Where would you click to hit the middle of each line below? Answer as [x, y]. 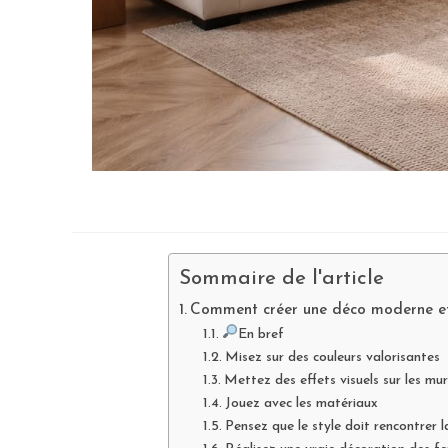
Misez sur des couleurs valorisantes [332, 358]
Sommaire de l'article [281, 279]
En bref [260, 335]
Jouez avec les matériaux [301, 404]
